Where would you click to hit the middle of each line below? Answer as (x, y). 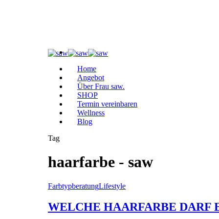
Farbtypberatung (73, 186)
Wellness (91, 113)
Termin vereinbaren (107, 104)
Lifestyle (112, 186)
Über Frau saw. (101, 86)
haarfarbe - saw (100, 162)
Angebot (91, 77)
